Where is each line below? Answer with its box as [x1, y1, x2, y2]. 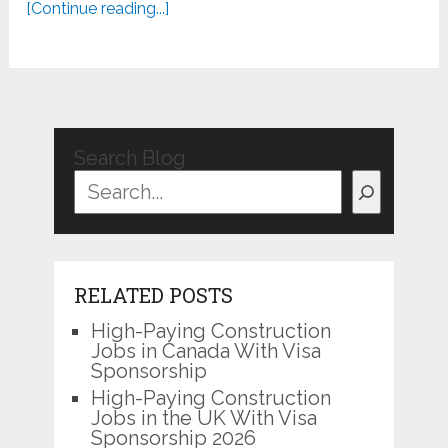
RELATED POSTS [73, 282, 233, 309]
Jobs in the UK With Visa [90, 406, 317, 431]
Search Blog [73, 146, 186, 171]
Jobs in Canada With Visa [90, 339, 321, 364]
